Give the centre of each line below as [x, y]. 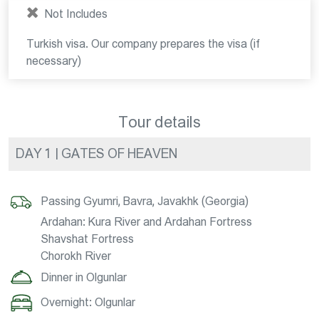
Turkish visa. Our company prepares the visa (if [143, 44]
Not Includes [74, 14]
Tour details [159, 122]
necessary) [54, 61]
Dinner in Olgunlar [84, 277]
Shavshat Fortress [87, 239]
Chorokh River [76, 256]
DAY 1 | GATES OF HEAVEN [96, 154]
